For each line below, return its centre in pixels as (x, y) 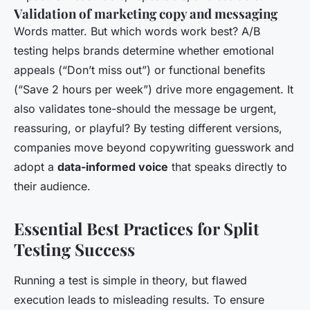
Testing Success (74, 249)
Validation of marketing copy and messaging (146, 13)
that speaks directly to (228, 166)
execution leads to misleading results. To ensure (139, 299)
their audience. (52, 186)
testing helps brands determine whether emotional (144, 50)
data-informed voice (113, 166)
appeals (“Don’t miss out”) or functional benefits (139, 70)
